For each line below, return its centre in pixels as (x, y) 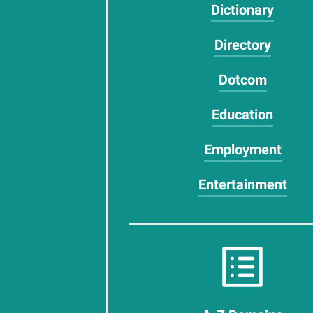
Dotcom (242, 80)
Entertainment (242, 184)
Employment (242, 150)
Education (243, 115)
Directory (242, 45)
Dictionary (243, 10)
